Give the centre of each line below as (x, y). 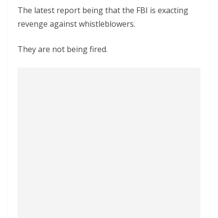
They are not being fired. (63, 49)
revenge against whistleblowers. (76, 24)
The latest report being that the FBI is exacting (103, 10)
